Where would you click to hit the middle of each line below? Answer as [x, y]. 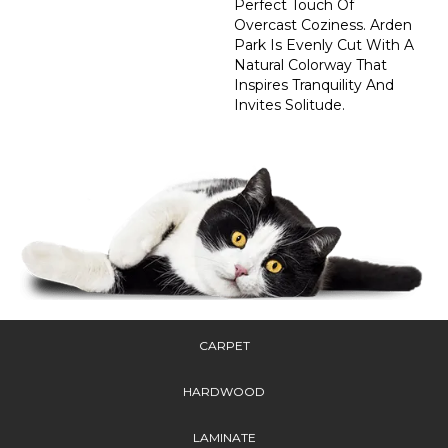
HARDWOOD [224, 391]
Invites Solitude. [289, 104]
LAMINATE [224, 437]
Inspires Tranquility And [314, 84]
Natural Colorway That [310, 64]
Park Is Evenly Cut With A [324, 44]
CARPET [224, 345]
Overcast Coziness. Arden [323, 24]
